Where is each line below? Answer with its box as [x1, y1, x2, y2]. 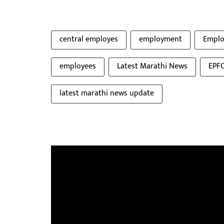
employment [139, 32, 182, 46]
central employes [59, 32, 118, 46]
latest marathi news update [59, 86, 154, 100]
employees [59, 59, 96, 73]
